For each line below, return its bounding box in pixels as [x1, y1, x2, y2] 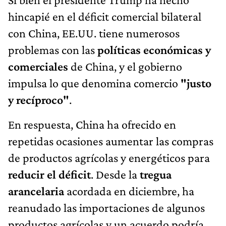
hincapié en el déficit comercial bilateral [8, 9, 201, 23]
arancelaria [8, 184, 67, 198]
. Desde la [91, 167, 140, 181]
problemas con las [8, 42, 97, 56]
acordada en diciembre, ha [67, 184, 194, 198]
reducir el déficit [8, 167, 91, 181]
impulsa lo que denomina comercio [8, 76, 181, 90]
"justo [181, 76, 211, 90]
